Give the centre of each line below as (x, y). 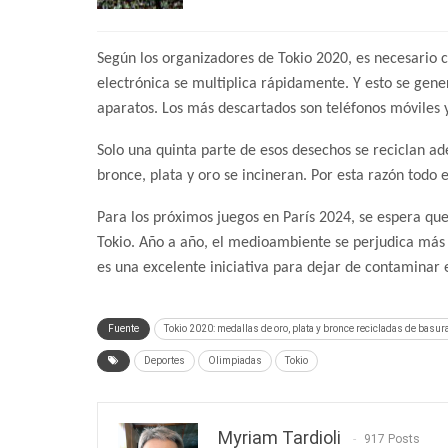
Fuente (123, 329)
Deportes (164, 361)
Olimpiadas (235, 361)
